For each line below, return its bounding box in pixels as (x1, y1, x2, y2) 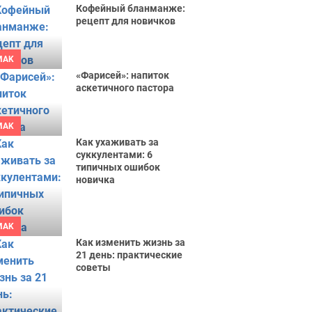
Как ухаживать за (76, 136, 159, 148)
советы (76, 262, 111, 273)
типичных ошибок (76, 162, 161, 173)
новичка (76, 174, 116, 185)
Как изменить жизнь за (76, 237, 186, 248)
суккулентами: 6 (76, 149, 153, 160)
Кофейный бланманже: (76, 3, 186, 14)
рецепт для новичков (76, 15, 176, 26)
